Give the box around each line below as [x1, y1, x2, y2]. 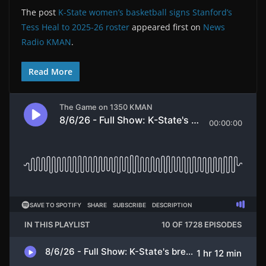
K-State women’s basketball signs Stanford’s [58, 6, 232, 18]
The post [21, 6, 58, 18]
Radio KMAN [21, 36, 71, 47]
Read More [28, 65, 72, 77]
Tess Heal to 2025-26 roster [21, 21, 129, 33]
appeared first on [129, 21, 203, 33]
